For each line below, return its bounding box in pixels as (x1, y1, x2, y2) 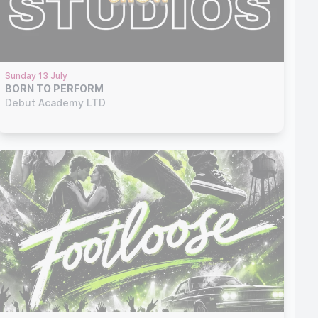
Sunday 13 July (4, 70, 67, 81)
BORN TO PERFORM (4, 82, 104, 94)
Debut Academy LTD (4, 96, 106, 109)
